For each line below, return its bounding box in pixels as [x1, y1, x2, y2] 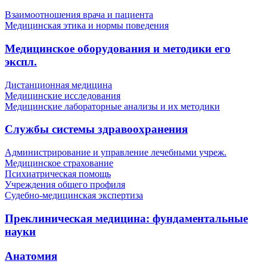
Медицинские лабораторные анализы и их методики [5, 101, 220, 111]
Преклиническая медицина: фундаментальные [5, 212, 248, 225]
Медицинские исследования [5, 90, 120, 101]
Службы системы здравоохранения [5, 123, 188, 136]
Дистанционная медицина [5, 79, 112, 90]
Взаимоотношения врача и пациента [5, 10, 153, 20]
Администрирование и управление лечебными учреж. [5, 147, 226, 158]
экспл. [5, 55, 37, 68]
